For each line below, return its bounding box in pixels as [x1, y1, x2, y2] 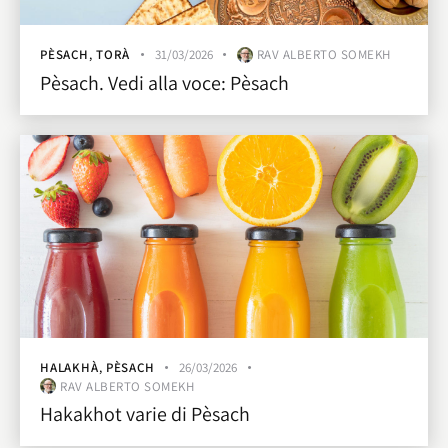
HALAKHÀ [40, 358, 99, 376]
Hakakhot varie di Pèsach [40, 401, 250, 428]
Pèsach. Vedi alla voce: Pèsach [40, 69, 289, 96]
